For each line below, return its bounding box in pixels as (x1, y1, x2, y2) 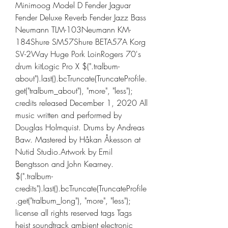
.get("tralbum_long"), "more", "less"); (15, 195, 131, 206)
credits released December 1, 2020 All (15, 97, 148, 108)
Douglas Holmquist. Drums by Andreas (15, 122, 145, 133)
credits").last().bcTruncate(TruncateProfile (15, 183, 147, 194)
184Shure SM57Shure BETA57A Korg (15, 36, 146, 47)
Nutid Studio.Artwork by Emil (15, 146, 112, 157)
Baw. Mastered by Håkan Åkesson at (15, 134, 140, 145)
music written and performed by (15, 109, 122, 121)
